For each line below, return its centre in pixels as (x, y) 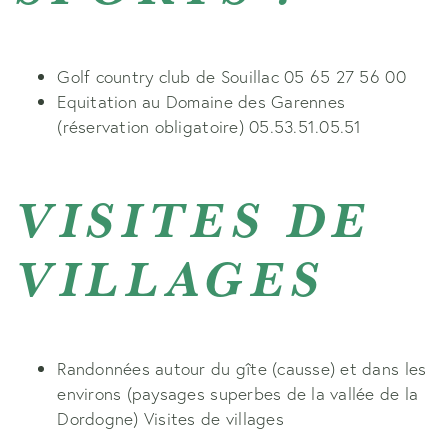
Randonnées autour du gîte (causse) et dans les (242, 368)
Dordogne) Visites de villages (170, 418)
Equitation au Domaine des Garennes (201, 102)
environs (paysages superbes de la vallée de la (238, 393)
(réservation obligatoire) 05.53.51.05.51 (209, 127)
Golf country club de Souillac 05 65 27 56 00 (231, 77)
